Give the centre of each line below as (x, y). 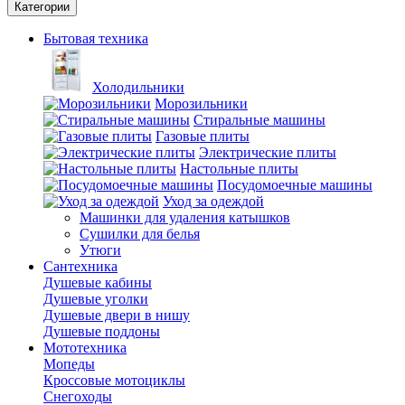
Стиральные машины (259, 120)
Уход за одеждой (213, 201)
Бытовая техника (96, 38)
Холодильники (138, 87)
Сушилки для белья (140, 234)
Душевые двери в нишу (117, 315)
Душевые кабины (98, 283)
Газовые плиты (202, 136)
